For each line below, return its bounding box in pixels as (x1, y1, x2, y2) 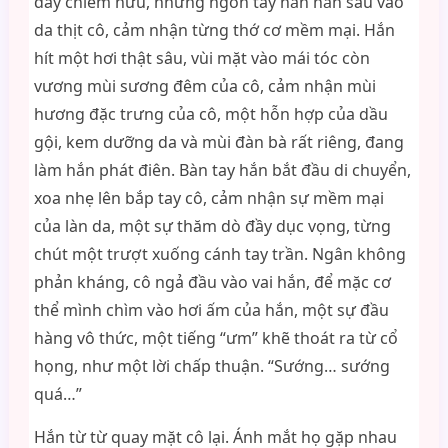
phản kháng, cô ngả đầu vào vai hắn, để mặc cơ (33, 271, 391, 293)
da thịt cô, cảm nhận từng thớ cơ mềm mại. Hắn (33, 19, 395, 41)
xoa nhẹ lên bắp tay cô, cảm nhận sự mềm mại (33, 187, 384, 209)
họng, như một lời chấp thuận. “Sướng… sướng (33, 355, 390, 377)
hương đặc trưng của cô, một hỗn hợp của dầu (33, 103, 388, 125)
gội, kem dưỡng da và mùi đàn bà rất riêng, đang (33, 131, 404, 153)
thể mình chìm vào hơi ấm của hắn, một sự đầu (33, 299, 389, 321)
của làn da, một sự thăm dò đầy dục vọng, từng (33, 215, 391, 237)
